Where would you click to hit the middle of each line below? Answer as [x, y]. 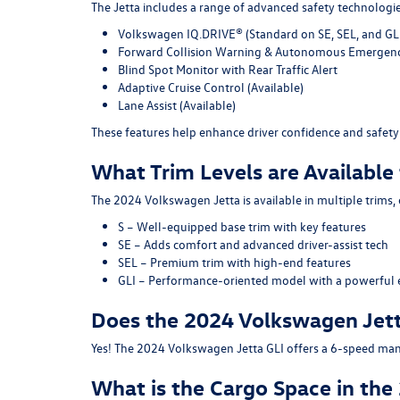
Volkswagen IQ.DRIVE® [180, 33]
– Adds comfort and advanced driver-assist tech [260, 244]
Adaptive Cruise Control [181, 87]
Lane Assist [147, 104]
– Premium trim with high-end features [244, 262]
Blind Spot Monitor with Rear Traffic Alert [228, 69]
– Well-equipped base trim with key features [245, 226]
